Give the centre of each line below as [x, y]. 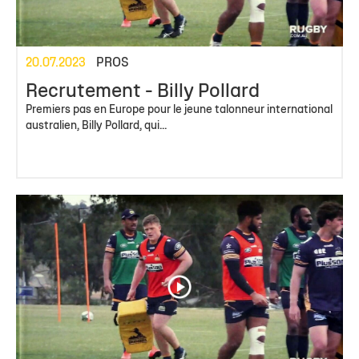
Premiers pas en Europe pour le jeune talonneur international [179, 111]
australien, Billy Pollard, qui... [96, 127]
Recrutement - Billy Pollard [143, 93]
